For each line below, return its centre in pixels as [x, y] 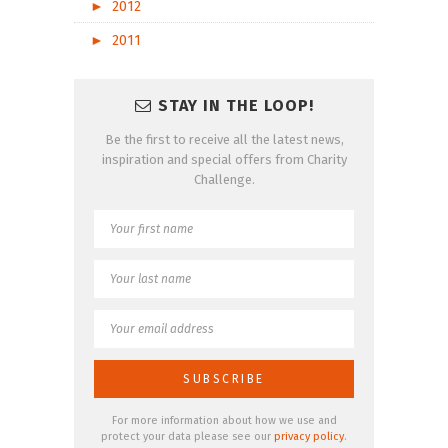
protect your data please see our [187, 437]
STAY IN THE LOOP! [235, 106]
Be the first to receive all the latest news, [224, 140]
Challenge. [224, 180]
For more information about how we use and [224, 421]
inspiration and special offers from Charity [224, 160]
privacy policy [309, 437]
